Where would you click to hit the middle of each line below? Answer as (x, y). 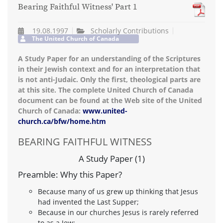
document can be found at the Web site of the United (110, 100)
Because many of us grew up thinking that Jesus (118, 191)
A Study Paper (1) (111, 158)
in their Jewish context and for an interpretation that (109, 69)
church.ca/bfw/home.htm (62, 121)
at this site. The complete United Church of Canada (106, 90)
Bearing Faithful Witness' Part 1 (77, 7)
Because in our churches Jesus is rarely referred (118, 212)
